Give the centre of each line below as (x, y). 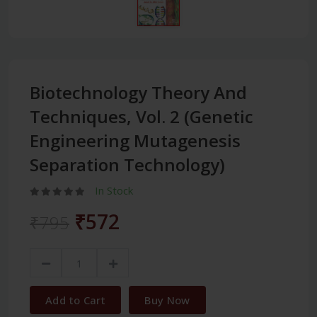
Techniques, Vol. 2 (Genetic (142, 117)
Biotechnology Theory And (138, 93)
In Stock (114, 191)
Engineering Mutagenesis (135, 141)
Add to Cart (76, 300)
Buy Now (167, 300)
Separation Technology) (127, 165)
